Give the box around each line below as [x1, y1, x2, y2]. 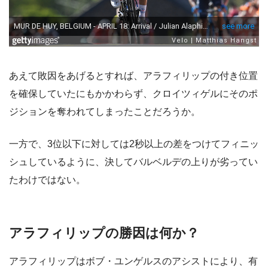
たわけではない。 [9, 174, 86, 185]
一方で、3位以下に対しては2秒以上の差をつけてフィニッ [9, 138, 259, 149]
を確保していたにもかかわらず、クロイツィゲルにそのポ [9, 88, 258, 99]
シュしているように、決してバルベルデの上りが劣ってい [9, 156, 258, 167]
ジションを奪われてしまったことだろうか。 [9, 106, 200, 117]
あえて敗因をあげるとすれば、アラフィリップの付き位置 [9, 70, 258, 81]
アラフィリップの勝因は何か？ [9, 225, 199, 240]
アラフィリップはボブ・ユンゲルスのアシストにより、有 [9, 256, 258, 267]
